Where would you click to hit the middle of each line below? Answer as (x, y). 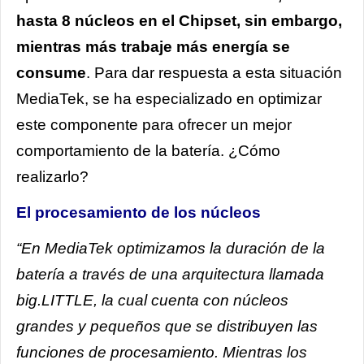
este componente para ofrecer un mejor (154, 124)
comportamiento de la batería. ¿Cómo (148, 150)
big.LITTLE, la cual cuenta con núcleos (152, 300)
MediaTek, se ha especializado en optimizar (169, 98)
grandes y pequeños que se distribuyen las (167, 326)
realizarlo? (52, 176)
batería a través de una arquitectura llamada (170, 274)
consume (51, 72)
